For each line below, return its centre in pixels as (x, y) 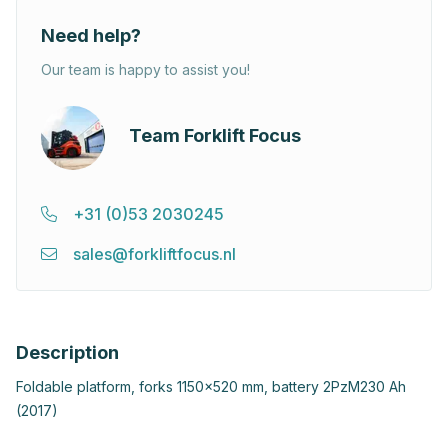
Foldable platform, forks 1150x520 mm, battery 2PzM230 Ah (211, 386)
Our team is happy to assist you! (145, 69)
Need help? (91, 35)
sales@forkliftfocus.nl (154, 253)
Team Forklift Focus (215, 135)
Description (67, 352)
